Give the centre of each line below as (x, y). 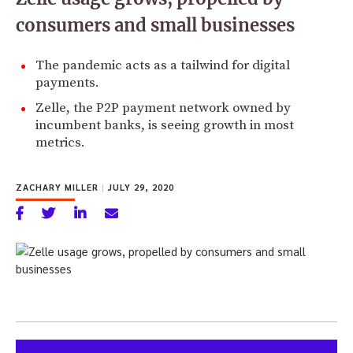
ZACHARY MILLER (59, 187)
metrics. (60, 142)
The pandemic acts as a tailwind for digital (163, 65)
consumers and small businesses (155, 25)
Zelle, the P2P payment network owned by (163, 108)
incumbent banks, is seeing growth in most (165, 125)
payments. (67, 82)
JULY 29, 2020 (139, 187)
